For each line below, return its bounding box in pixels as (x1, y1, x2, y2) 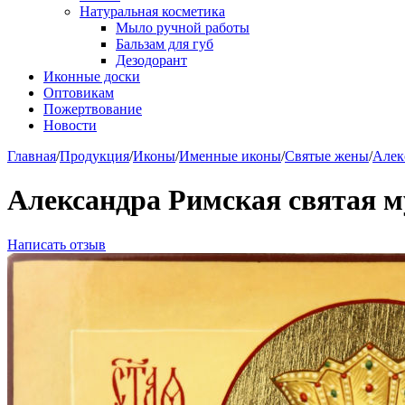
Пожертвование (43, 101, 142, 117)
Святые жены (285, 148, 369, 164)
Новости (43, 118, 97, 133)
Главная (7, 148, 56, 164)
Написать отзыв (7, 236, 106, 252)
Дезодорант (116, 52, 187, 68)
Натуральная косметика (80, 4, 225, 19)
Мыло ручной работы (116, 20, 250, 35)
